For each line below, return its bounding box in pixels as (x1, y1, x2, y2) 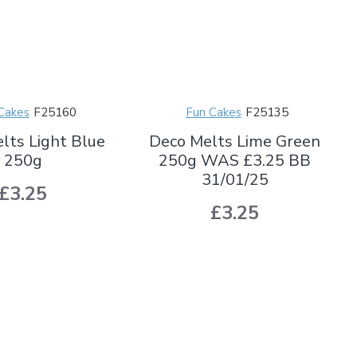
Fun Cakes (185, 104, 241, 120)
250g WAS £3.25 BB (159, 149, 312, 171)
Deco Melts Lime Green (149, 130, 321, 152)
